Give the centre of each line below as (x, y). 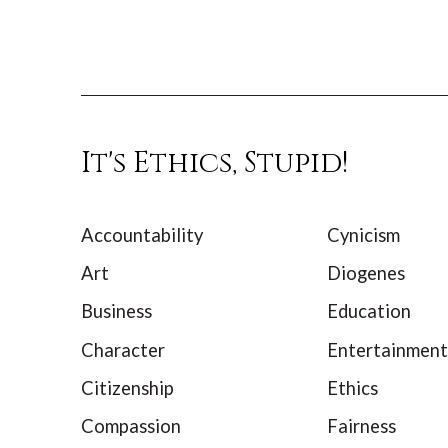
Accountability (141, 234)
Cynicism (363, 234)
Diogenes (365, 273)
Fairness (361, 425)
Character (122, 349)
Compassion (130, 425)
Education (368, 311)
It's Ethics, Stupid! (214, 164)
